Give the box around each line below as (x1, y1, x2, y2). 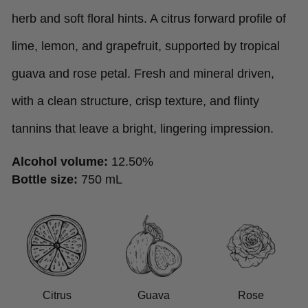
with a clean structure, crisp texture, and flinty (12, 94, 259, 109)
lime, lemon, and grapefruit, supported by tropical (12, 39, 280, 54)
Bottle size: (12, 173, 78, 187)
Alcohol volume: (12, 155, 108, 169)
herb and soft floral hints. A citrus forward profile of (12, 12, 286, 26)
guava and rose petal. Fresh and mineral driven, (12, 67, 274, 81)
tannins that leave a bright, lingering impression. (12, 122, 274, 136)
